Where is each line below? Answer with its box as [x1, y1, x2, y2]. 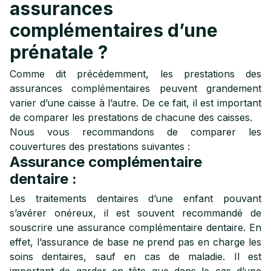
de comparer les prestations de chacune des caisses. [10, 111, 252, 123]
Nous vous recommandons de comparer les [10, 126, 261, 138]
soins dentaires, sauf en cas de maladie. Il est [10, 250, 261, 263]
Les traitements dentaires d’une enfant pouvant [10, 192, 261, 204]
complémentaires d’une [10, 19, 218, 41]
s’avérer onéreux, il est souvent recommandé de [10, 207, 261, 219]
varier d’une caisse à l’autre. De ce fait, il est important [10, 97, 261, 109]
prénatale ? [10, 41, 108, 63]
